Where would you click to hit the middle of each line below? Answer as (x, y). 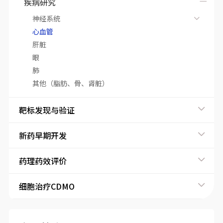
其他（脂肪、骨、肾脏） (70, 83)
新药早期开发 (43, 135)
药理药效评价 (43, 161)
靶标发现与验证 (47, 110)
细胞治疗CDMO (47, 186)
